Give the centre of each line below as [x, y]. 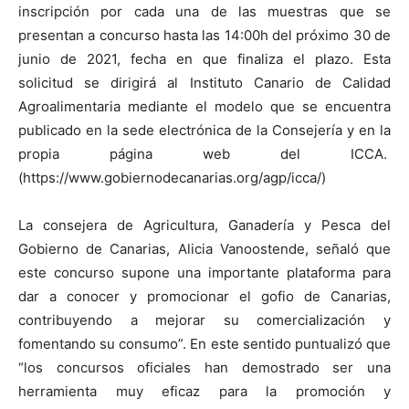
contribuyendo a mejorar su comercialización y [204, 320]
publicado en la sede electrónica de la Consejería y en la [204, 130]
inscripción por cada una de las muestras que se [204, 11]
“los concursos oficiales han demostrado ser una [204, 367]
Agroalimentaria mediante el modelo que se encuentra [204, 106]
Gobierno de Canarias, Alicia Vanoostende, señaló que [204, 249]
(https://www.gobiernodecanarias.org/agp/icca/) [172, 178]
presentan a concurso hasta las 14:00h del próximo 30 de [204, 35]
